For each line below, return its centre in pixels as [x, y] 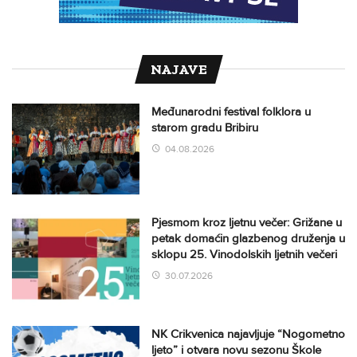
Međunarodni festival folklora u [231, 111]
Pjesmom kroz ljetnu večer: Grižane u [247, 223]
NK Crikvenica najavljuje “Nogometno [248, 333]
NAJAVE [178, 69]
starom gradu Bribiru [205, 127]
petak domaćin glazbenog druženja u [248, 239]
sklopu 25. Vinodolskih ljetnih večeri [246, 255]
